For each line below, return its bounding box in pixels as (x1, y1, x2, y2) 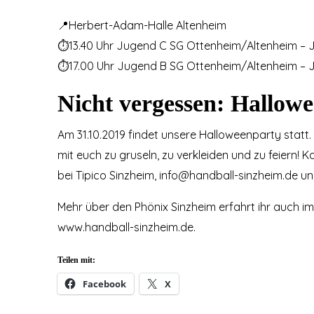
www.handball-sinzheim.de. (57, 219, 196, 234)
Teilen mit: (57, 254, 95, 265)
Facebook (83, 277, 126, 290)
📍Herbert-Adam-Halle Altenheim (57, 18, 226, 32)
